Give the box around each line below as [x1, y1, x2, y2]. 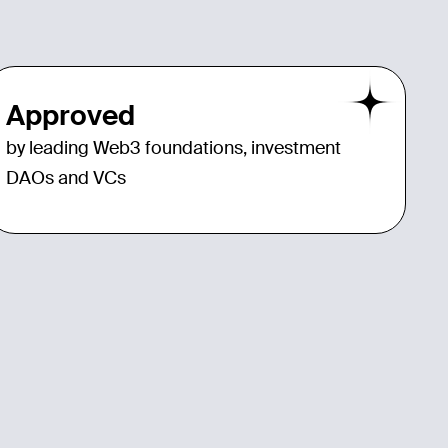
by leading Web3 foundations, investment [6, 135, 341, 160]
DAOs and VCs [6, 165, 126, 190]
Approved [6, 96, 135, 134]
